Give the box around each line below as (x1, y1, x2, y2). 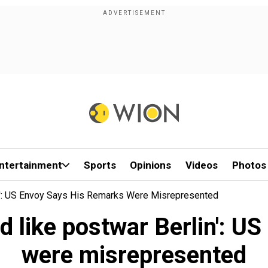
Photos (232, 159, 266, 171)
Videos (185, 159, 218, 171)
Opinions (130, 159, 172, 171)
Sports (83, 159, 116, 171)
